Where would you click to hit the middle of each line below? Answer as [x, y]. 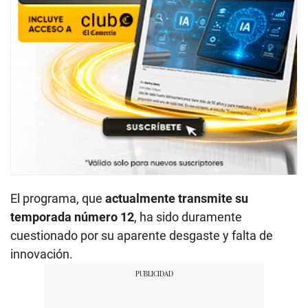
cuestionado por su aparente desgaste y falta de [142, 235]
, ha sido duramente [188, 217]
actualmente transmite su [177, 198]
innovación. [42, 254]
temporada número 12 [72, 217]
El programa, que [58, 198]
